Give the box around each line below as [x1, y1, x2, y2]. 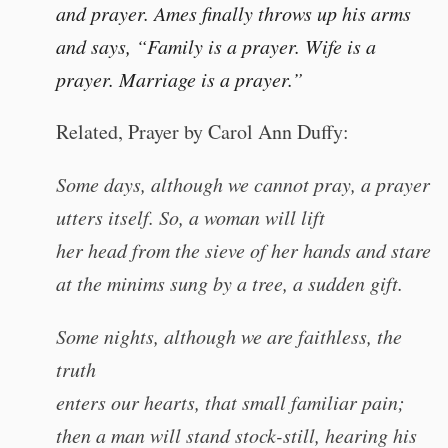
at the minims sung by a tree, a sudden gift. [56, 270, 403, 296]
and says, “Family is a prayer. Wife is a [56, 33, 376, 59]
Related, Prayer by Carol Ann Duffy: [56, 118, 349, 145]
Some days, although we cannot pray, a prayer [56, 171, 430, 197]
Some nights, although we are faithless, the [56, 323, 402, 349]
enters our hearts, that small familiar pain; [56, 389, 405, 415]
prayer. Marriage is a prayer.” [56, 66, 303, 92]
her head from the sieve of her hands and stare [56, 237, 431, 263]
